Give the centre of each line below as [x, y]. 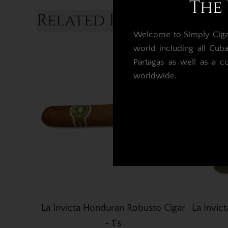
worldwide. [155, 76]
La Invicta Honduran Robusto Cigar [113, 208]
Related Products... [119, 21]
